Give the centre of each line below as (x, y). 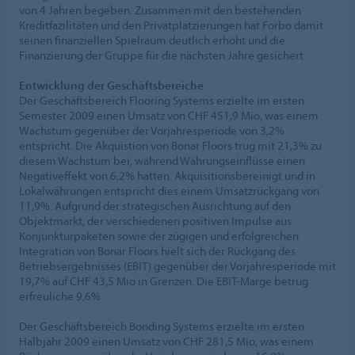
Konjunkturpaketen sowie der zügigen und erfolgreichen (159, 235)
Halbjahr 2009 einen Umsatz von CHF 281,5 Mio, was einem (166, 341)
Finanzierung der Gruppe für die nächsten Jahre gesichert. (162, 55)
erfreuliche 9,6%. (61, 296)
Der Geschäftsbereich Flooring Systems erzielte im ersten (162, 100)
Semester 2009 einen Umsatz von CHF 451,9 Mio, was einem (169, 115)
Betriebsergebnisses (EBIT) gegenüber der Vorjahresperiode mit (177, 265)
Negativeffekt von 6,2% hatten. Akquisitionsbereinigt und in (167, 175)
